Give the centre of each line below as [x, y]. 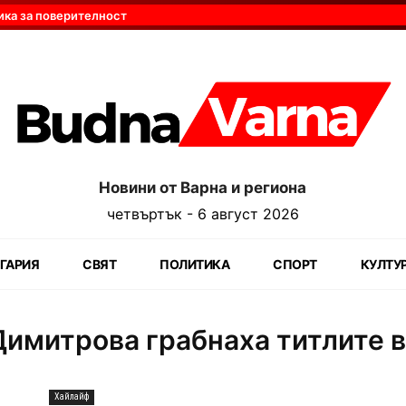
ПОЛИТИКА [195, 264]
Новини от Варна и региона [203, 187]
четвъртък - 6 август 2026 [203, 213]
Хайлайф [72, 396]
